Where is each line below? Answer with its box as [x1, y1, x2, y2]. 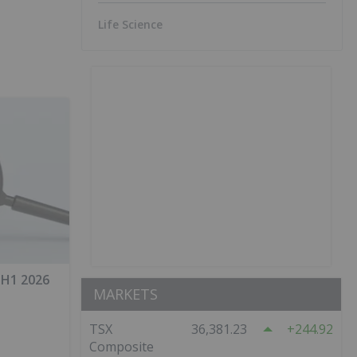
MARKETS [93, 284, 158, 304]
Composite [88, 337, 154, 355]
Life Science [98, 16, 163, 32]
